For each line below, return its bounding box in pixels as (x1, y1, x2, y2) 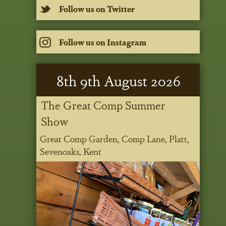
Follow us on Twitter (59, 3, 135, 15)
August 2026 (100, 70, 180, 91)
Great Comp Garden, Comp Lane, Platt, (40, 132, 190, 145)
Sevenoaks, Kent (40, 145, 102, 158)
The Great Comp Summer (41, 96, 166, 113)
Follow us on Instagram (59, 36, 146, 48)
